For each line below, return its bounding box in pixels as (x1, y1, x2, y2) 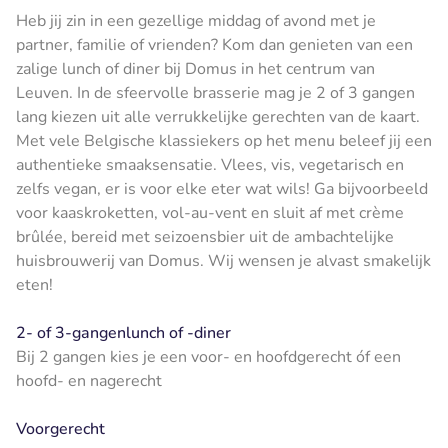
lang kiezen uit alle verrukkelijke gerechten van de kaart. (16, 105, 420, 128)
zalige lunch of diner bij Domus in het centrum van (16, 57, 375, 80)
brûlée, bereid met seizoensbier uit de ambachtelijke (16, 225, 394, 248)
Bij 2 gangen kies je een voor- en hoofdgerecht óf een (16, 345, 401, 368)
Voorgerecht (16, 417, 105, 440)
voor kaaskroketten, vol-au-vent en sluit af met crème (16, 201, 404, 224)
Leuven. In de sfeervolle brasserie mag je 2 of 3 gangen (16, 81, 415, 104)
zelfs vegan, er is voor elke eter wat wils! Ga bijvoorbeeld (16, 177, 428, 200)
